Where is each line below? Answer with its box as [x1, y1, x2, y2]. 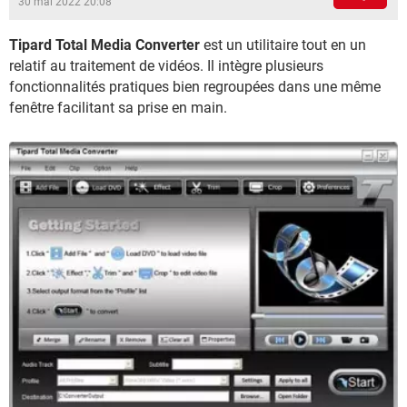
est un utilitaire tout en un [200, 36, 366, 54]
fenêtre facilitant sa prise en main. [9, 99, 227, 116]
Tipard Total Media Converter [9, 36, 200, 54]
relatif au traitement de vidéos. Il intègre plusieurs [9, 57, 323, 74]
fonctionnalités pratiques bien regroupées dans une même [9, 78, 381, 95]
